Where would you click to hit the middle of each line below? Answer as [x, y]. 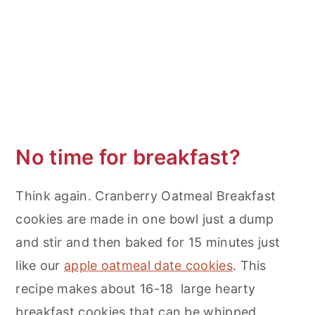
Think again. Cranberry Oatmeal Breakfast [146, 196]
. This [249, 266]
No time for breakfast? [128, 157]
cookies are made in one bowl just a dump [145, 219]
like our [40, 266]
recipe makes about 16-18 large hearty [136, 289]
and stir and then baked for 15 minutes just [148, 243]
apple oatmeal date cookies [148, 266]
